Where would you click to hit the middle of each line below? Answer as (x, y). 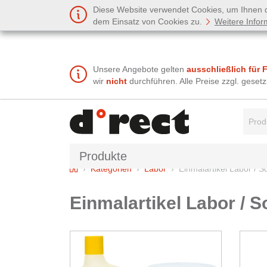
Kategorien (111, 168)
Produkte (103, 156)
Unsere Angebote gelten (140, 69)
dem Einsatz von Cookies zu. (149, 21)
